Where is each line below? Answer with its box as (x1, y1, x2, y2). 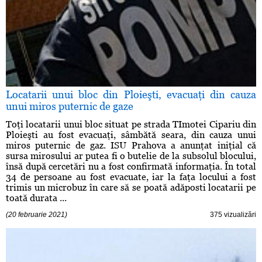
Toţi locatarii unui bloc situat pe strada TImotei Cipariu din (6, 119, 256, 130)
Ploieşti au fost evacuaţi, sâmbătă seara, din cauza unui (6, 129, 256, 141)
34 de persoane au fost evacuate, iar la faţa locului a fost (6, 171, 256, 183)
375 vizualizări (210, 211, 256, 219)
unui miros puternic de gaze (6, 100, 133, 113)
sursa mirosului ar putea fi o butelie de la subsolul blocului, (6, 150, 256, 162)
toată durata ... (6, 192, 67, 204)
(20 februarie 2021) (6, 211, 67, 219)
